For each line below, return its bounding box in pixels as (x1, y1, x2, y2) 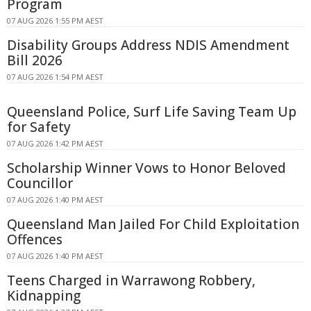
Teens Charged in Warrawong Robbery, (7, 271, 255, 290)
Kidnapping (7, 287, 81, 305)
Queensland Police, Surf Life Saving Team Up (7, 103, 296, 121)
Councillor (7, 174, 73, 193)
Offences (7, 230, 62, 249)
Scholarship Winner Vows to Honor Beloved (7, 159, 286, 178)
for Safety (7, 118, 71, 137)
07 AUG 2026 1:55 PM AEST (7, 15, 103, 26)
